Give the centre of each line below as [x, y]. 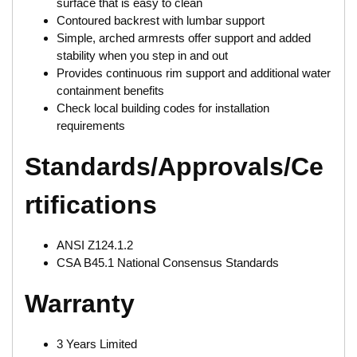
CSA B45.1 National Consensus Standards [168, 262]
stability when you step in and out [142, 55]
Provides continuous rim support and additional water [194, 73]
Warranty [80, 303]
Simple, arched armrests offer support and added [184, 37]
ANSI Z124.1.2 [95, 245]
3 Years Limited [97, 343]
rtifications [91, 204]
